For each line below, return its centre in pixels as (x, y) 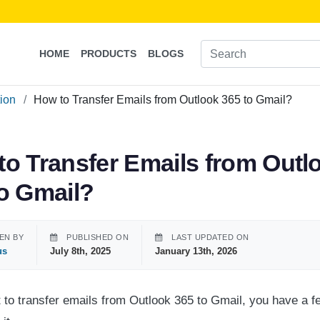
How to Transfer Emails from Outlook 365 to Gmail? (162, 100)
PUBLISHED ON (96, 237)
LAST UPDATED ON (209, 237)
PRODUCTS (109, 54)
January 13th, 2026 (196, 251)
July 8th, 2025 (80, 251)
